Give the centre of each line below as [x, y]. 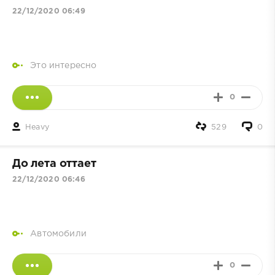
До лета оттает [54, 164]
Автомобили [58, 234]
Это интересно [64, 65]
